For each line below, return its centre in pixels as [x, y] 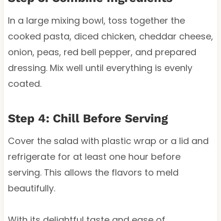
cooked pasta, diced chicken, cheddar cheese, [110, 36]
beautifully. [31, 188]
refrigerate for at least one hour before [94, 156]
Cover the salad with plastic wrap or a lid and [108, 141]
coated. [24, 83]
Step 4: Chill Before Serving [88, 118]
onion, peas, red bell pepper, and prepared [102, 52]
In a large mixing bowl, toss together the [96, 20]
